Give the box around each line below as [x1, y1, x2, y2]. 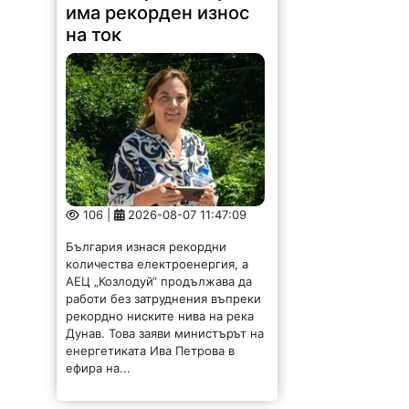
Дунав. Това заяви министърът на [66, 326, 265, 341]
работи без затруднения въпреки [66, 291, 262, 307]
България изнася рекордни [66, 239, 227, 255]
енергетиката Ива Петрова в [66, 343, 236, 359]
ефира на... [66, 361, 131, 376]
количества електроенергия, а [66, 257, 249, 272]
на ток [66, 23, 122, 46]
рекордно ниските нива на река [66, 309, 255, 324]
